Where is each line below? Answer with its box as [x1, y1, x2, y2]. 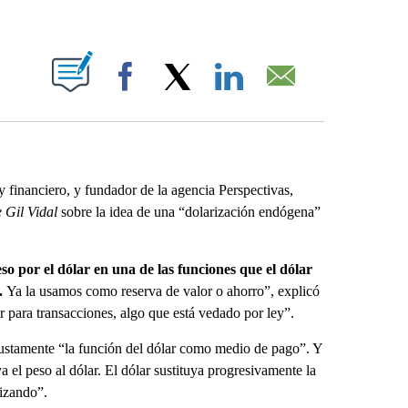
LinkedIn [254, 87, 298, 101]
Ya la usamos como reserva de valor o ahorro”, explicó [5, 283, 320, 299]
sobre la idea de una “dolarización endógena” [56, 204, 321, 219]
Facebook [150, 87, 201, 101]
